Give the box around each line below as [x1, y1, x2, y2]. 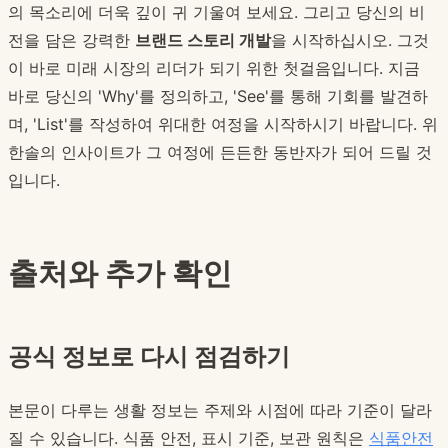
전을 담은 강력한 [8, 30, 135, 51]
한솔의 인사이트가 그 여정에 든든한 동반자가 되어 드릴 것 [8, 142, 432, 163]
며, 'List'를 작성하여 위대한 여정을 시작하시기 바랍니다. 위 [8, 114, 438, 135]
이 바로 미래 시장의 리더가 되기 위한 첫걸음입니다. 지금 [8, 58, 420, 79]
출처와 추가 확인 [8, 255, 232, 292]
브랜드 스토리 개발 [135, 30, 271, 51]
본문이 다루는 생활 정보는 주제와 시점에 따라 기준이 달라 [8, 400, 432, 421]
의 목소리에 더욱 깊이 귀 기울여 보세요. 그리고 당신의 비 [8, 2, 425, 23]
